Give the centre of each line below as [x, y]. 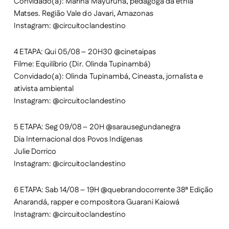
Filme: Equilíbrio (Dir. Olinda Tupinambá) [82, 64]
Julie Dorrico [35, 152]
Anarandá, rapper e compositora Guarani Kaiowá [97, 202]
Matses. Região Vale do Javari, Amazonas [84, 14]
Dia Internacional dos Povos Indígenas [78, 140]
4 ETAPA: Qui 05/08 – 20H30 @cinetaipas [85, 52]
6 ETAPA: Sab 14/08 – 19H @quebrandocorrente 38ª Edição [113, 190]
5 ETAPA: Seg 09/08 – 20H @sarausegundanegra [97, 127]
